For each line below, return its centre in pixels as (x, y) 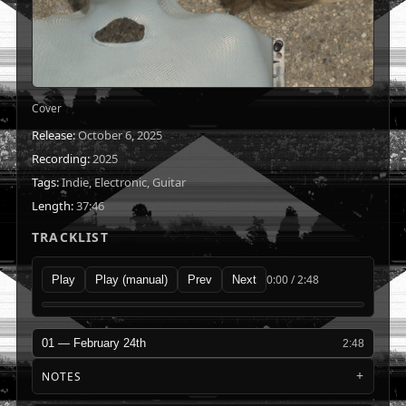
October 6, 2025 (119, 135)
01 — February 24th (94, 343)
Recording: (61, 159)
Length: (53, 206)
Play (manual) (131, 280)
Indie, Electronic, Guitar (122, 182)
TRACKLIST (70, 237)
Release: (53, 135)
